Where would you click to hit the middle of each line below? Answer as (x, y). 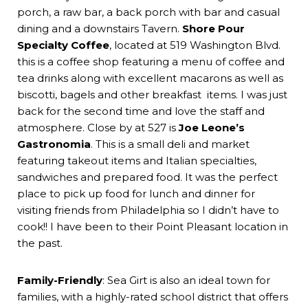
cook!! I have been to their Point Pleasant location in (153, 226)
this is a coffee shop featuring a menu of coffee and (151, 61)
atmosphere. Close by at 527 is (98, 127)
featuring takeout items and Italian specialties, (137, 160)
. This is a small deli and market (170, 144)
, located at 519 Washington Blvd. (195, 45)
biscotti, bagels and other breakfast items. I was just (152, 94)
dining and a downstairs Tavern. (100, 28)
